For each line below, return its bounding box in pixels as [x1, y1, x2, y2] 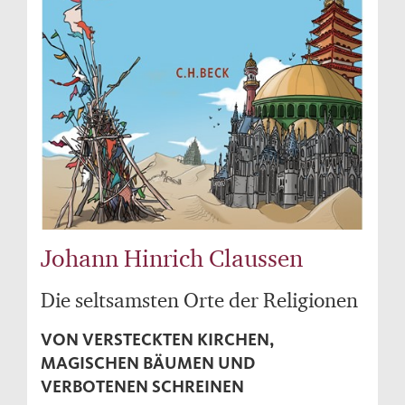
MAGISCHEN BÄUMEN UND [41, 353, 255, 374]
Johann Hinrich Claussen [41, 243, 303, 273]
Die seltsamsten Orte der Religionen [41, 287, 358, 313]
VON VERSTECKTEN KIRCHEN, [41, 329, 274, 351]
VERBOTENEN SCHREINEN [41, 376, 244, 398]
